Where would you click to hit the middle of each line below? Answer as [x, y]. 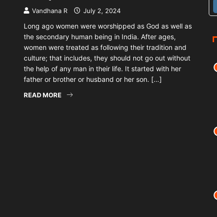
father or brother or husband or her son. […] [93, 79]
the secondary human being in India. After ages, [100, 37]
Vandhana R [50, 11]
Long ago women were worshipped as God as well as [108, 26]
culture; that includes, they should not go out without [107, 58]
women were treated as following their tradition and [105, 47]
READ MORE [43, 95]
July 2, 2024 [101, 11]
